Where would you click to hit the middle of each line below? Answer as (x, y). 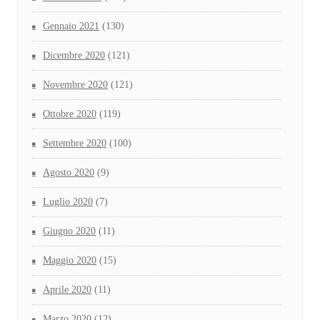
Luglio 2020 (68, 202)
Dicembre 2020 (74, 56)
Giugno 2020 (69, 231)
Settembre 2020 (75, 144)
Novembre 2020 (75, 85)
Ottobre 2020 (70, 114)
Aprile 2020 (67, 290)
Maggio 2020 (70, 261)
